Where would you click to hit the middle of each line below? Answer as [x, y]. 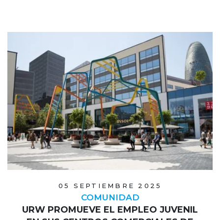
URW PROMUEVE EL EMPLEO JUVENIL [110, 209]
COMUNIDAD [110, 197]
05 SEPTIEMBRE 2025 [110, 185]
